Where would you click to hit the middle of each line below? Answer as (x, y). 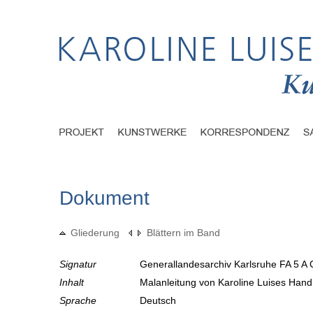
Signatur (78, 264)
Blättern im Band (183, 233)
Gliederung (95, 233)
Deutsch (159, 301)
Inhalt (72, 283)
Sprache (78, 301)
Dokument (104, 198)
